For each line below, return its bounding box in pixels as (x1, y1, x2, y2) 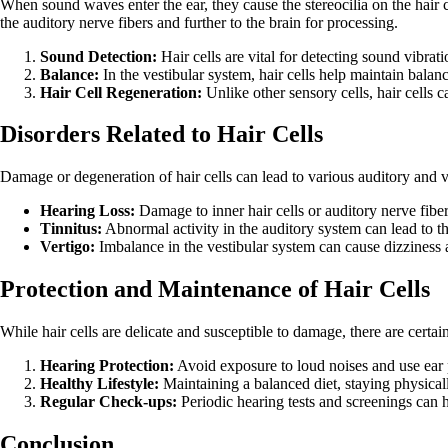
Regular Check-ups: (40, 393, 177, 411)
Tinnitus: (40, 220, 102, 238)
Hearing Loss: (40, 202, 135, 220)
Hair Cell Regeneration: (40, 83, 202, 101)
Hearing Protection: (40, 357, 174, 375)
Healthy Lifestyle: (40, 375, 159, 393)
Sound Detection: (40, 47, 157, 65)
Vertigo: (40, 238, 95, 256)
